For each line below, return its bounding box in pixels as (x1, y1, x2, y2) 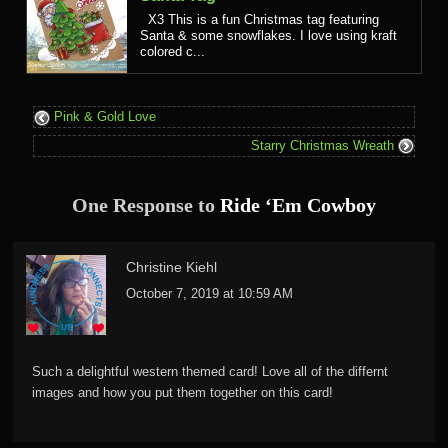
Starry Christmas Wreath (250, 137, 398, 153)
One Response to (72, 194, 220, 217)
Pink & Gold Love (50, 109, 157, 125)
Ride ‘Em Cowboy (220, 194, 376, 217)
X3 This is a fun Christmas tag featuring (140, 11, 379, 27)
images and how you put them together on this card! (32, 385, 333, 401)
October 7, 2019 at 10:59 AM (126, 286, 293, 302)
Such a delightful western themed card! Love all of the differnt (32, 364, 388, 380)
